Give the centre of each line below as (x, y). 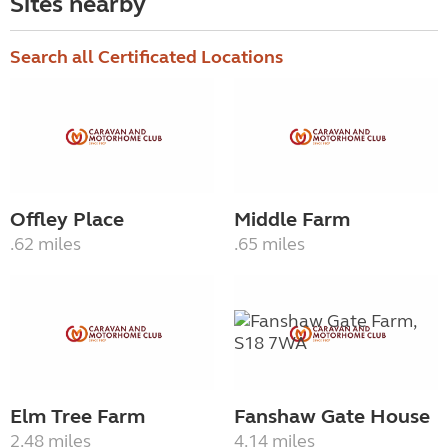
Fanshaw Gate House (332, 416)
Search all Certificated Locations (146, 57)
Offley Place (67, 220)
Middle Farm (292, 220)
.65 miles (269, 244)
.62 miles (45, 244)
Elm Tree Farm (77, 416)
